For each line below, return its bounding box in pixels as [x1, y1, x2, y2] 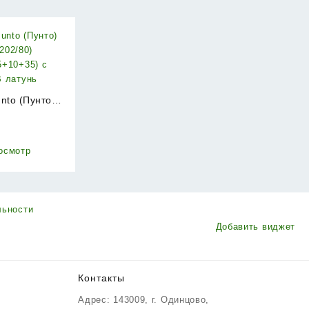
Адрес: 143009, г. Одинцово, [78, 295, 210, 306]
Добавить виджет [215, 221, 295, 232]
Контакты [78, 272, 126, 284]
